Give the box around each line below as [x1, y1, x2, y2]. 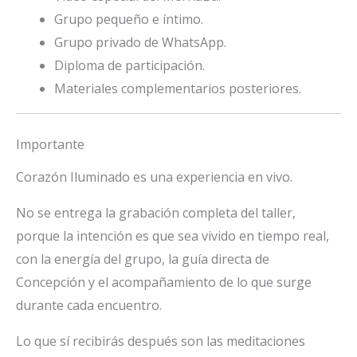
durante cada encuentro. [16, 296, 162, 315]
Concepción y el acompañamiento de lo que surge [16, 273, 312, 292]
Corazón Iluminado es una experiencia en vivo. [16, 168, 292, 186]
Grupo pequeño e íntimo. [54, 10, 203, 29]
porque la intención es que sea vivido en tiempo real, [16, 227, 329, 245]
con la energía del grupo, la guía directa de [16, 250, 269, 269]
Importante [16, 135, 84, 154]
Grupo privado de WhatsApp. [54, 33, 226, 52]
